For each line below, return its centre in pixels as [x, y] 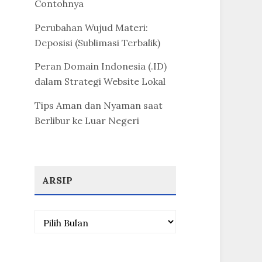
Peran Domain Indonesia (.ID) [100, 66]
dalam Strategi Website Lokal [100, 82]
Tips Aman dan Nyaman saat [98, 106]
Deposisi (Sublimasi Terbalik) [97, 42]
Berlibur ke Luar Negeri [87, 121]
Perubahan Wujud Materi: [91, 27]
